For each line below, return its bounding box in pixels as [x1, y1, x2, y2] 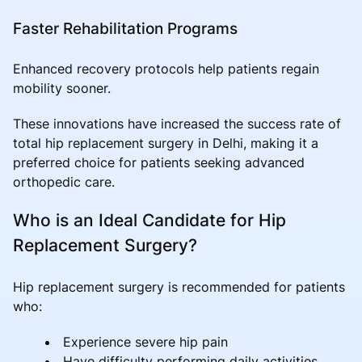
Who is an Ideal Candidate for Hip [13, 209, 286, 230]
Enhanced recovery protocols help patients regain [13, 60, 319, 77]
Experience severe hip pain [63, 333, 228, 350]
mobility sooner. [13, 79, 111, 96]
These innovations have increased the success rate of [13, 115, 341, 132]
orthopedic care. [13, 173, 115, 190]
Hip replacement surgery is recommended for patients [13, 278, 345, 295]
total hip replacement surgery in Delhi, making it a [13, 134, 318, 151]
